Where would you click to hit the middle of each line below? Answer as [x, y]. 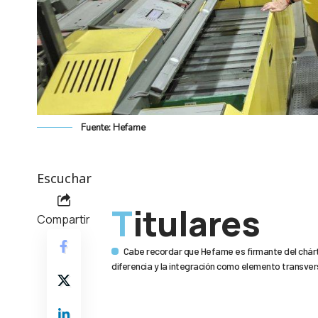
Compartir [64, 220]
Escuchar [64, 179]
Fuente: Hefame [113, 128]
